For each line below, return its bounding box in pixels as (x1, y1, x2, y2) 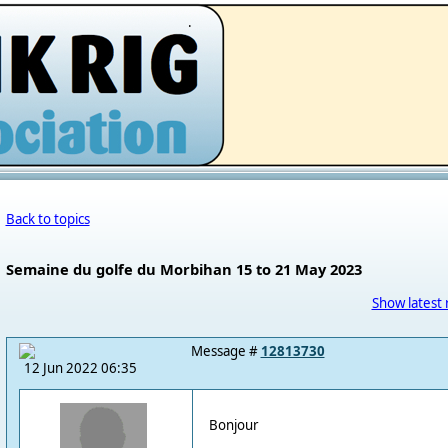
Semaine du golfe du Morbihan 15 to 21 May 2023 (5, 259, 362, 279)
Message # (190, 342, 261, 360)
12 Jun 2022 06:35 (23, 359, 137, 377)
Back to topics (5, 210, 90, 228)
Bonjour (208, 416, 259, 435)
